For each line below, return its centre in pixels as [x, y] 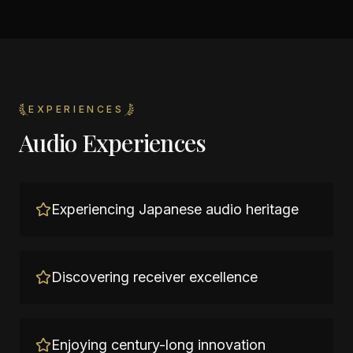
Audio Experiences [113, 143]
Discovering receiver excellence [154, 277]
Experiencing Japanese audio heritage [175, 209]
